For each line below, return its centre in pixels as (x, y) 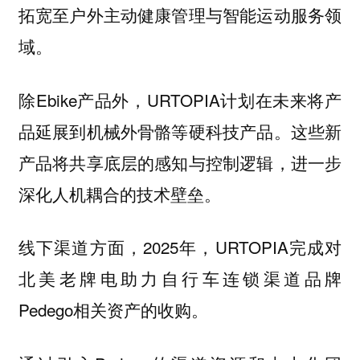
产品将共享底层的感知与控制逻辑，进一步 (180, 162)
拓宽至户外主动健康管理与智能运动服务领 (180, 15)
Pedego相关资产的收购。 (113, 310)
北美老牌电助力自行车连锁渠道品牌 (180, 278)
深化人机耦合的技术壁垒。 (119, 193)
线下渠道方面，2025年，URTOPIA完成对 (180, 247)
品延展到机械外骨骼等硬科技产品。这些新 (180, 131)
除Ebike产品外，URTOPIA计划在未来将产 (180, 99)
